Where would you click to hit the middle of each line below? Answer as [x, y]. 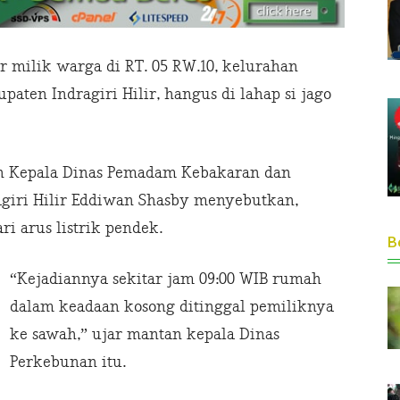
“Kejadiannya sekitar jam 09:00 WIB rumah [166, 279]
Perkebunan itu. [68, 362]
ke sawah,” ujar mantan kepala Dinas [145, 335]
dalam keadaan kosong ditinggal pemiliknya [172, 307]
